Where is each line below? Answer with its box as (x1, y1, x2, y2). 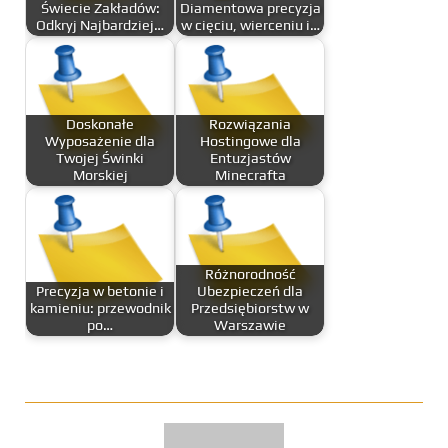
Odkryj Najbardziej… (36, 17, 164, 34)
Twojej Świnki (56, 150, 144, 167)
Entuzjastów (209, 150, 291, 167)
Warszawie (214, 317, 286, 334)
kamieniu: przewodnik (29, 300, 171, 317)
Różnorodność (204, 266, 296, 283)
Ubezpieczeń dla (197, 283, 303, 300)
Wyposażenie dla (45, 133, 155, 150)
